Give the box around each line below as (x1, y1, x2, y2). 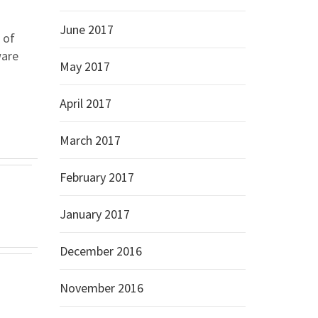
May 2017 (59, 58, 110, 75)
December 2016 (59, 243, 142, 259)
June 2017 (59, 21, 114, 38)
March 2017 (59, 132, 121, 148)
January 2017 (59, 206, 130, 222)
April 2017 (59, 95, 111, 111)
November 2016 (59, 280, 143, 296)
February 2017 (59, 169, 134, 185)
